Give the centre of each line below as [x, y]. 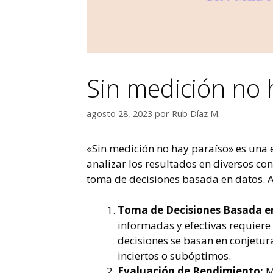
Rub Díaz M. [196, 114]
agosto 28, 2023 [119, 114]
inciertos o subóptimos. [174, 255]
